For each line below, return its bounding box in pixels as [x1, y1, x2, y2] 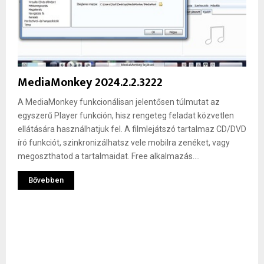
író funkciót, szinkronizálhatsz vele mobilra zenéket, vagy [18, 138, 230, 148]
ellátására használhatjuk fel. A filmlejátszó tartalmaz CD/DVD [18, 124, 246, 134]
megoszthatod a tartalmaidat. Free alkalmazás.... [18, 151, 200, 161]
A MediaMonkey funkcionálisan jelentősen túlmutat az [18, 97, 220, 107]
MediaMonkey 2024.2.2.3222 [18, 72, 163, 93]
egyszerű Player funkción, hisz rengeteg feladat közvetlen [18, 111, 234, 121]
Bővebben [28, 176, 64, 185]
